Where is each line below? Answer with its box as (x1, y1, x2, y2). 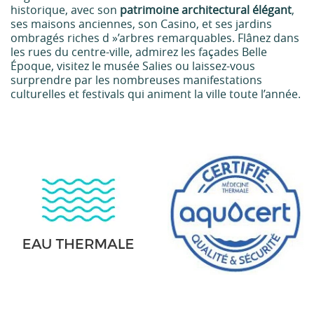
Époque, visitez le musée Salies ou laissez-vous (11, 58, 255, 74)
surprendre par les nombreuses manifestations (11, 72, 262, 88)
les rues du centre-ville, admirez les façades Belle (11, 44, 267, 60)
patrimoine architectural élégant (120, 2, 292, 18)
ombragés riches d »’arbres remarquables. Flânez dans (11, 30, 299, 46)
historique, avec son (11, 2, 120, 18)
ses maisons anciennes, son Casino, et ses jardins (11, 16, 272, 32)
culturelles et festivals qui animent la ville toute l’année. (11, 86, 301, 102)
